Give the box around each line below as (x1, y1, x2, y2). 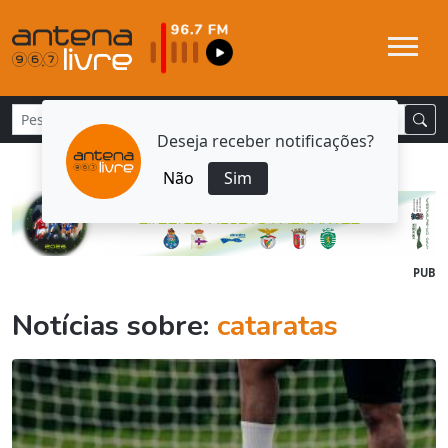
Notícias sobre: (12, 306, 217, 346)
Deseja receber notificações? (157, 129, 374, 152)
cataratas (217, 306, 338, 346)
